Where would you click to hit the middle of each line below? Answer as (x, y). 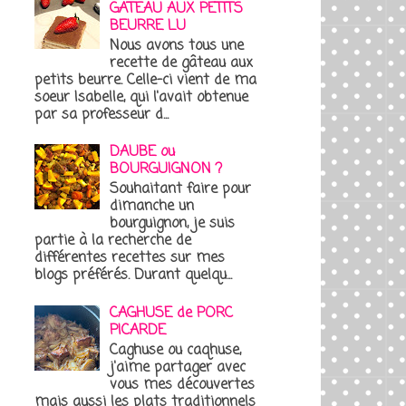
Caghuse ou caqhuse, (176, 351)
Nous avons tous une (177, 46)
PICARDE (138, 330)
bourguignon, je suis (173, 224)
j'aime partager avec (178, 368)
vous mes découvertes (183, 385)
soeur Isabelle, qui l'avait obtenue (141, 97)
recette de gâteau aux (182, 63)
